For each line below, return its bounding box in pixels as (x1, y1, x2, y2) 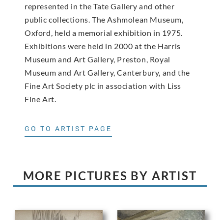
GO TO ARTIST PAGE (25, 124, 112, 133)
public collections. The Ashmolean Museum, (25, 15, 184, 25)
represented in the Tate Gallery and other (25, 1, 175, 11)
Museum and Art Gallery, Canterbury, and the (25, 68, 190, 78)
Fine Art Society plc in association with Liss (25, 81, 182, 91)
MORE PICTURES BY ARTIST (23, 168, 197, 183)
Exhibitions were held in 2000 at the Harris (25, 41, 181, 51)
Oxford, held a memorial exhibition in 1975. (25, 28, 183, 38)
